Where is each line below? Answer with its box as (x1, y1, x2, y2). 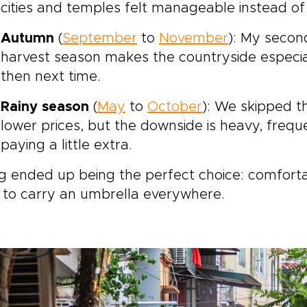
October (147, 100, 202, 114)
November (159, 32, 228, 45)
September (62, 32, 137, 45)
